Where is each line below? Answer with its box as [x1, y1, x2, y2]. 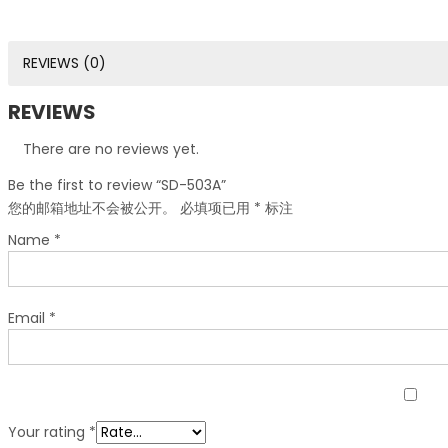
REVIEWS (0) [23, 52, 106, 73]
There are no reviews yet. [23, 138, 199, 159]
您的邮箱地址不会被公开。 [8, 197, 176, 218]
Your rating [8, 421, 89, 442]
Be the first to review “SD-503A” [8, 174, 226, 195]
